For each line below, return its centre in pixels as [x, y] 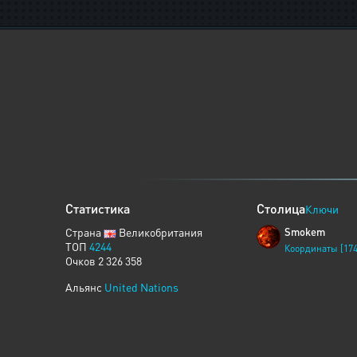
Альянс [85, 287]
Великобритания [159, 232]
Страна [84, 232]
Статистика [98, 208]
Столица [281, 208]
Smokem [305, 231]
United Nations [141, 287]
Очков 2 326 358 [104, 261]
